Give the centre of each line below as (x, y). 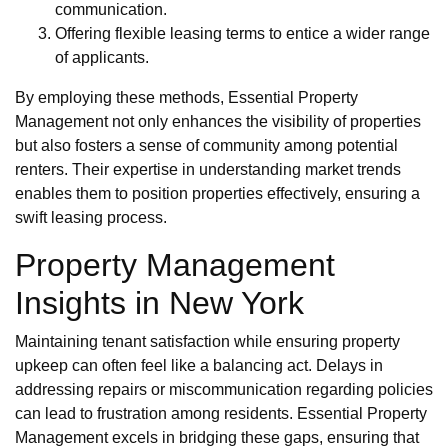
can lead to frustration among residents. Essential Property (221, 414)
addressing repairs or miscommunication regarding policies (224, 390)
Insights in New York (159, 303)
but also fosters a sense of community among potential (206, 146)
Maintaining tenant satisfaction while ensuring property (207, 342)
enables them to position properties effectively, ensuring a (217, 194)
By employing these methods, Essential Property (186, 98)
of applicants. (102, 58)
